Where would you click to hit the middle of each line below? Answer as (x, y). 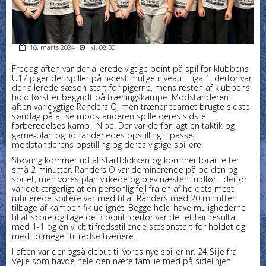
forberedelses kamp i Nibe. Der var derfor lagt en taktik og (123, 125)
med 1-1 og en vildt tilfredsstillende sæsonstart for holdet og (129, 226)
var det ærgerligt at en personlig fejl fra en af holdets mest (123, 188)
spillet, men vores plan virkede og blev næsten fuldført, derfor (129, 179)
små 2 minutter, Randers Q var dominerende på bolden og (125, 169)
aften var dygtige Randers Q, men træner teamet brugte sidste (131, 106)
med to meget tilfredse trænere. (74, 236)
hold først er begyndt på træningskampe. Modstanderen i (122, 97)
